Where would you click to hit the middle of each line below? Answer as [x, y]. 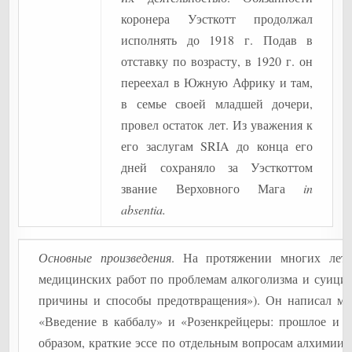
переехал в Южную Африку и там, [217, 82]
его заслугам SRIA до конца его [217, 146]
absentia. [144, 209]
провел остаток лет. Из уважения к [217, 125]
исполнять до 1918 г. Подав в [217, 40]
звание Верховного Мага [213, 188]
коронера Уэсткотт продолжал [217, 18]
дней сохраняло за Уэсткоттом [217, 167]
